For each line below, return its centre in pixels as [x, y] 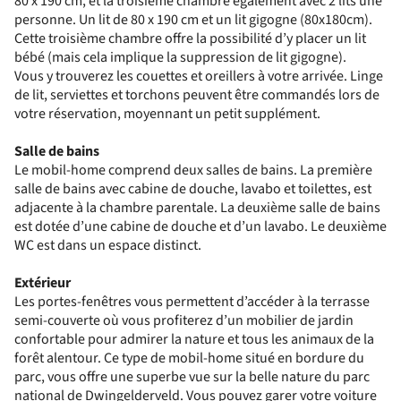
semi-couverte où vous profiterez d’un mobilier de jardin [184, 320]
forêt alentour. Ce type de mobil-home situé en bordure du [189, 358]
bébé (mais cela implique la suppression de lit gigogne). [180, 57]
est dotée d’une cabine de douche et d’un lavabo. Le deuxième [200, 226]
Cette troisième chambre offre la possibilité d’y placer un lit [190, 38]
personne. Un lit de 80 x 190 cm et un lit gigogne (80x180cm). [193, 20]
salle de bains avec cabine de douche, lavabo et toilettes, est [193, 189]
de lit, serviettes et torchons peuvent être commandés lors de [197, 95]
